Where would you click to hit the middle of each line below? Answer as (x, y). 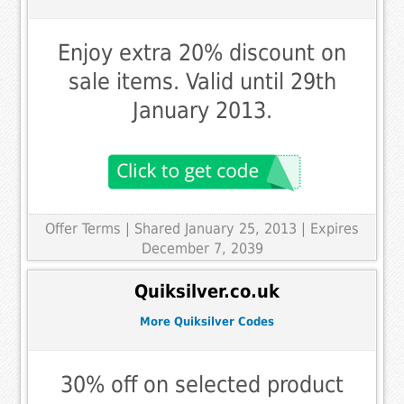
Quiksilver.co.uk (207, 292)
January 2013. (202, 110)
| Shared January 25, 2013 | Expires (242, 228)
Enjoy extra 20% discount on (202, 52)
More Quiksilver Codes (207, 322)
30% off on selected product (202, 384)
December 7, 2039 (202, 248)
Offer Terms (83, 228)
